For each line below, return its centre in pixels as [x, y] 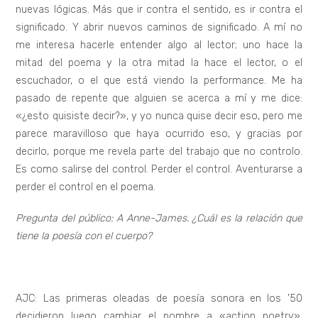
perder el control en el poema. [86, 187]
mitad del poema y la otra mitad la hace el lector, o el [159, 63]
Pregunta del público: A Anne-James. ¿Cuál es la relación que [159, 219]
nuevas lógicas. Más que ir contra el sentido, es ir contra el [159, 10]
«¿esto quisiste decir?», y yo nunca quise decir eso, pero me [159, 116]
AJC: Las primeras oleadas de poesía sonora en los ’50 [159, 298]
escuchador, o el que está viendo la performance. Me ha [159, 81]
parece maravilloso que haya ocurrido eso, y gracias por [159, 134]
